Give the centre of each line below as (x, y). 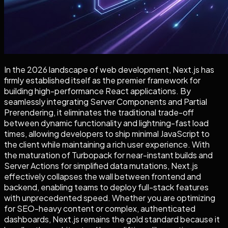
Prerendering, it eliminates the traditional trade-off (99, 112)
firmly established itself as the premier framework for (102, 80)
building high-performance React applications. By (97, 91)
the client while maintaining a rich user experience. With (107, 144)
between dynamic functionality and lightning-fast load (106, 123)
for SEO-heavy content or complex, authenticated (100, 208)
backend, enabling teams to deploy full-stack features (106, 187)
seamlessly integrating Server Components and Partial (106, 101)
